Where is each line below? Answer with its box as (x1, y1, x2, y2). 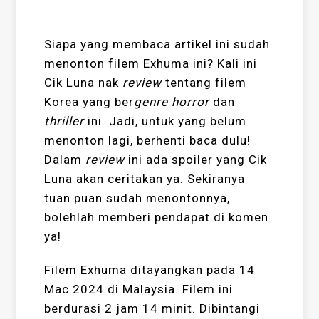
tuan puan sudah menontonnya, (44, 191, 231, 206)
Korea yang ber (44, 95, 135, 110)
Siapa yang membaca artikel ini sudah (44, 37, 271, 52)
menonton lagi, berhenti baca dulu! (44, 133, 251, 148)
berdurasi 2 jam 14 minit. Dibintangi (44, 301, 261, 316)
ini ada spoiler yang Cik (128, 152, 268, 167)
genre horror (134, 95, 210, 110)
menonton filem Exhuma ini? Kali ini (44, 56, 258, 71)
